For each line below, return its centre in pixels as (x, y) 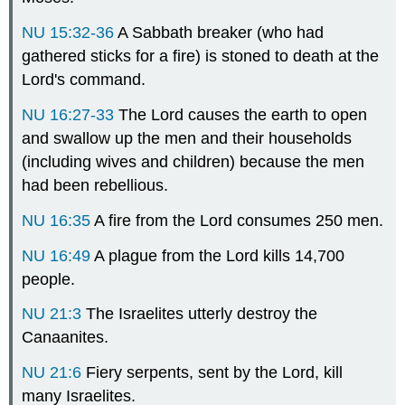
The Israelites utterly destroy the (200, 314)
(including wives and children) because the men (193, 162)
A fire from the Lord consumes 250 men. (237, 220)
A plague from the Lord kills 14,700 (218, 255)
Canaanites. (66, 338)
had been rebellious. (95, 186)
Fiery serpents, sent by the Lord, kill (212, 373)
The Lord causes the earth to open (241, 115)
